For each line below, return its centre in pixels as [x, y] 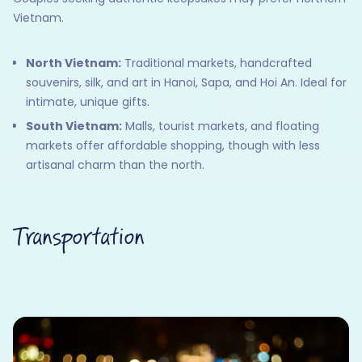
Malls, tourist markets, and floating [221, 126]
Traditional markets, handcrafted [217, 63]
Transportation [79, 238]
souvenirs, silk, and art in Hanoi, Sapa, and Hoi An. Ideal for [186, 83]
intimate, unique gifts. [88, 102]
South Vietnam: [74, 126]
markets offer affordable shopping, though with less [173, 146]
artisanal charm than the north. [115, 165]
